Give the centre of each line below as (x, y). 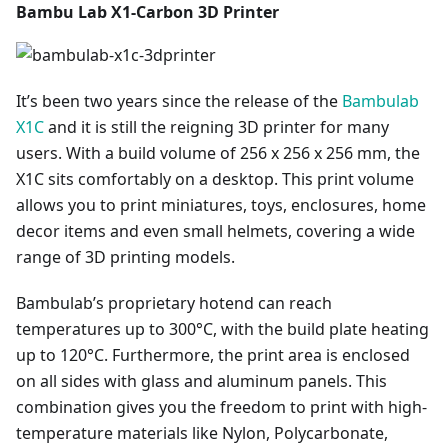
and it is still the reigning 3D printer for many (216, 127)
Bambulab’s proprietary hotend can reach (174, 303)
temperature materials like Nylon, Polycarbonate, (202, 433)
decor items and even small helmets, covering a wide (215, 231)
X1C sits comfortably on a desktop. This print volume (215, 179)
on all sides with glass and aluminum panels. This (201, 381)
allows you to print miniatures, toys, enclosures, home (221, 205)
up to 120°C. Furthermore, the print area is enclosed (213, 355)
